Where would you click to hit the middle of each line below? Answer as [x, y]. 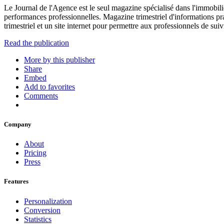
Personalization [48, 201]
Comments [41, 95]
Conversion [42, 210]
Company [18, 124]
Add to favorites [49, 86]
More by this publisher [59, 59]
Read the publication [36, 42]
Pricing [35, 153]
